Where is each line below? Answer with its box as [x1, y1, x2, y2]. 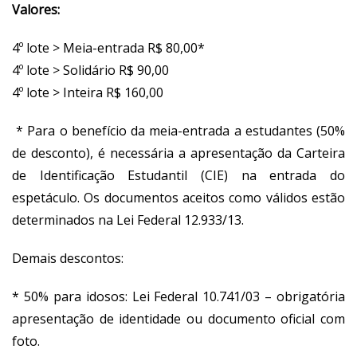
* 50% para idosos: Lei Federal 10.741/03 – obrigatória [12, 287, 345, 305]
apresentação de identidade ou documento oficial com [12, 309, 345, 328]
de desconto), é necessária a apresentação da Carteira [12, 143, 345, 162]
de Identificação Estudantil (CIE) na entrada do [12, 166, 345, 184]
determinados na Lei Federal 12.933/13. [12, 210, 244, 229]
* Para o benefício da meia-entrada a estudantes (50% [12, 121, 345, 139]
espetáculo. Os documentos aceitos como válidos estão [12, 188, 345, 206]
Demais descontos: [12, 249, 124, 267]
